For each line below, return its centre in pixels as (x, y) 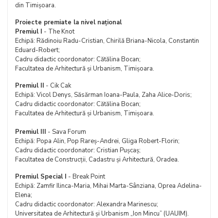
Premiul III (31, 132)
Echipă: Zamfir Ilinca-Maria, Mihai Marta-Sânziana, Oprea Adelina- (109, 186)
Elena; (24, 195)
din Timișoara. (36, 5)
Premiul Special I (41, 177)
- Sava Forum (66, 132)
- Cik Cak (58, 86)
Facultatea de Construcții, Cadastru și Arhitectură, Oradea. (97, 160)
